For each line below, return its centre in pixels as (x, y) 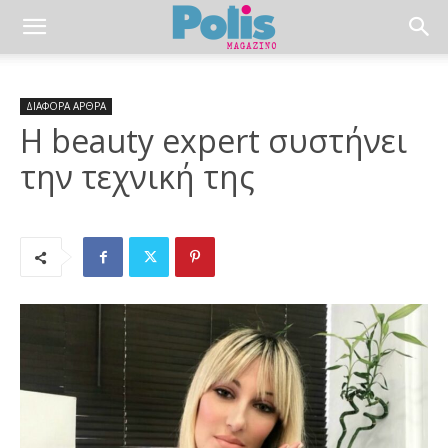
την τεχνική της (137, 176)
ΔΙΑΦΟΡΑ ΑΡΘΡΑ (66, 106)
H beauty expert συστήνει (213, 140)
